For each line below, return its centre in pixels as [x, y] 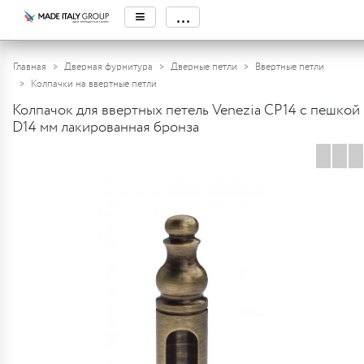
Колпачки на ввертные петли [94, 84]
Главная [30, 67]
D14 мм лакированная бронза [106, 128]
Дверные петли [204, 67]
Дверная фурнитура [108, 67]
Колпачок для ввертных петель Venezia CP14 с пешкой [186, 110]
